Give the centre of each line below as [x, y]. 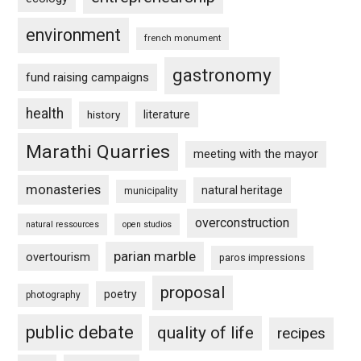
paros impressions [263, 257]
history [104, 114]
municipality [151, 191]
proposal [193, 292]
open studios [147, 224]
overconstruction [243, 222]
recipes [302, 333]
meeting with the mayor [256, 154]
